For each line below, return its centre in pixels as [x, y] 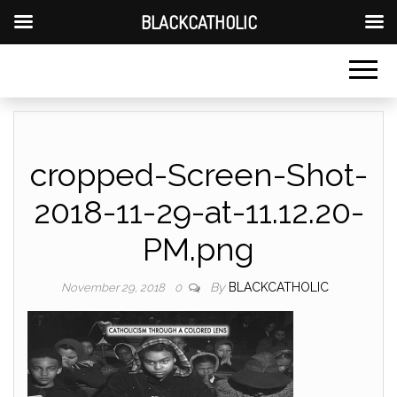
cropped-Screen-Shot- [198, 175]
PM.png [198, 249]
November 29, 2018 [114, 288]
